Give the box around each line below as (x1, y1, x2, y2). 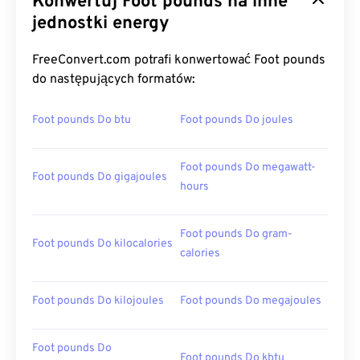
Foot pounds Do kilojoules (32, 294, 164, 308)
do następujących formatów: (32, 72, 195, 88)
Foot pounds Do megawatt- (180, 161, 316, 174)
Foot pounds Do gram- (180, 227, 292, 241)
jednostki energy (32, 13, 170, 35)
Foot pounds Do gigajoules (32, 170, 167, 184)
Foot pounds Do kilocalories (32, 237, 173, 251)
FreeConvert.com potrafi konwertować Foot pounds (32, 52, 325, 68)
